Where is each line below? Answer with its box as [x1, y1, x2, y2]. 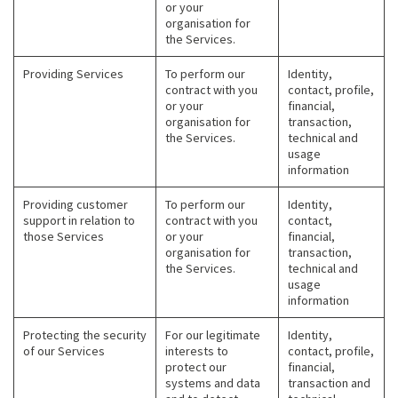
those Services [23, 228, 104, 245]
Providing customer [23, 196, 128, 213]
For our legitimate [165, 327, 260, 344]
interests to [165, 343, 228, 360]
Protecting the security [23, 327, 147, 344]
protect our [165, 359, 227, 376]
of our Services [23, 343, 105, 360]
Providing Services [23, 66, 123, 83]
